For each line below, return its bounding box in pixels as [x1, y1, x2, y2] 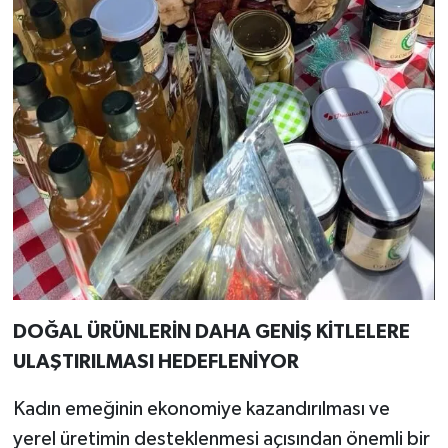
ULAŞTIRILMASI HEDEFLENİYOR [12, 351, 299, 372]
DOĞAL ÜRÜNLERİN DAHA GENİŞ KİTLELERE [12, 321, 410, 342]
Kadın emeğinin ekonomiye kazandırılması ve [12, 398, 390, 419]
